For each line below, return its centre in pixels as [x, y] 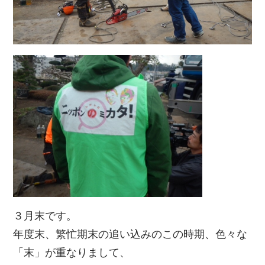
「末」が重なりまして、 [72, 253]
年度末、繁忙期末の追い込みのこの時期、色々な [130, 235]
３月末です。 [45, 216]
